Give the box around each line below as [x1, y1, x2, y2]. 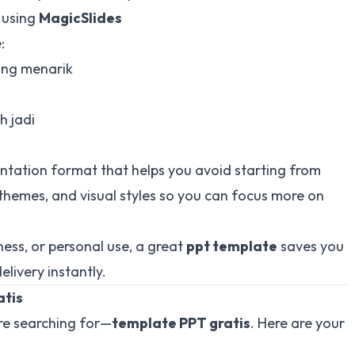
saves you [277, 237, 344, 255]
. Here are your [250, 314, 345, 332]
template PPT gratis [112, 314, 250, 332]
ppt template [186, 237, 277, 255]
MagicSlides [39, 9, 122, 27]
